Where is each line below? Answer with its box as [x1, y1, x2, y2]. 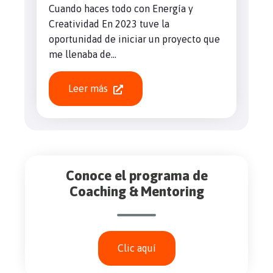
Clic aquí [117, 242, 156, 253]
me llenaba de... [49, 48, 116, 60]
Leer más [68, 82, 110, 94]
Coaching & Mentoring [69, 183, 204, 199]
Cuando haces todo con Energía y [49, 2, 193, 14]
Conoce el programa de [65, 167, 208, 183]
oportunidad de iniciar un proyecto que [49, 33, 220, 44]
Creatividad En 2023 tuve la [49, 18, 169, 29]
